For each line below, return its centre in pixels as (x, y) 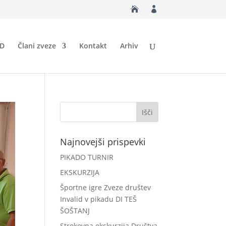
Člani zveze (37, 46)
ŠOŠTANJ (75, 211)
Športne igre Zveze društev (106, 187)
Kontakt (93, 46)
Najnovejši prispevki (103, 142)
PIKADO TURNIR (87, 157)
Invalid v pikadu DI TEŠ (99, 199)
